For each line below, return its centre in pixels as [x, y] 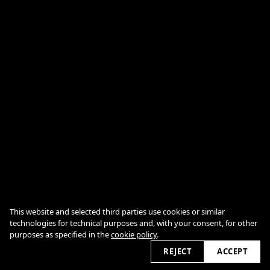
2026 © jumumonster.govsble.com [135, 249]
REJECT [177, 251]
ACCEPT [232, 251]
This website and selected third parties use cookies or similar [117, 212]
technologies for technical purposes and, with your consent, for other [133, 223]
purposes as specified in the [60, 234]
